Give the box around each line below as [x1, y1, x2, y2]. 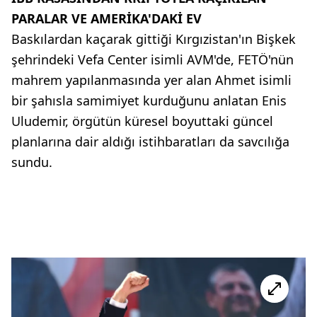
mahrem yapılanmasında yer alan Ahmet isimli [11, 71, 292, 88]
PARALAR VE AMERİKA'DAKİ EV [11, 9, 202, 27]
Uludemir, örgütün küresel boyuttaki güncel [11, 112, 273, 129]
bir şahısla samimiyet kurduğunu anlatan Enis [11, 91, 287, 109]
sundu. [11, 153, 52, 171]
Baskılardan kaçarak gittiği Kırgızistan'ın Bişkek [11, 30, 296, 47]
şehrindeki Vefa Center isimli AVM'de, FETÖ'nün [11, 50, 294, 68]
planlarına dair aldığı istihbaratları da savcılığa [11, 132, 289, 150]
